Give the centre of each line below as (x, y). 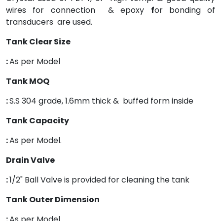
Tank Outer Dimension (57, 200)
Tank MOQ (46, 81)
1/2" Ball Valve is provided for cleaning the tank (99, 180)
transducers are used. (49, 22)
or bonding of (184, 10)
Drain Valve (47, 160)
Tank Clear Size (51, 42)
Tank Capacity (52, 121)
